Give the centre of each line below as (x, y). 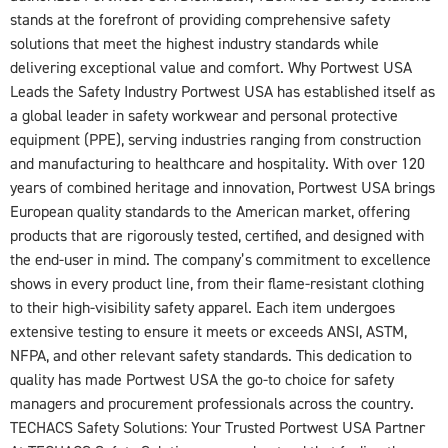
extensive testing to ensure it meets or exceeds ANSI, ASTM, (208, 331)
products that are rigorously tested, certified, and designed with (217, 235)
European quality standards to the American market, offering (210, 211)
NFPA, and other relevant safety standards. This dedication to (211, 355)
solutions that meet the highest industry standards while (194, 43)
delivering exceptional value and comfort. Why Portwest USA (211, 67)
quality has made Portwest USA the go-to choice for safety (202, 379)
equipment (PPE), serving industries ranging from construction (215, 139)
